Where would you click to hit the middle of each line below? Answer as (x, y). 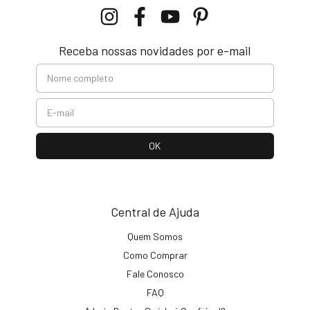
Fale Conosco (155, 273)
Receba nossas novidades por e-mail (155, 50)
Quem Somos (155, 236)
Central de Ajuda (155, 211)
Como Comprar (155, 255)
